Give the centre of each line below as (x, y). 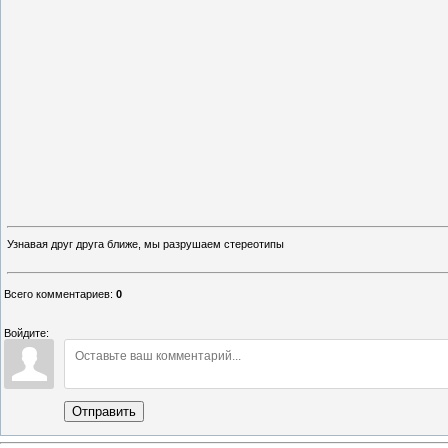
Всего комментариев (57, 294)
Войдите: (26, 333)
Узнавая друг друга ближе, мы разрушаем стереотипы (145, 244)
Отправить (104, 412)
